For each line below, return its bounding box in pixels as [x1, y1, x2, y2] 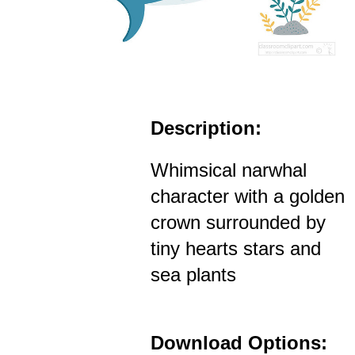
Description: [151, 117, 261, 139]
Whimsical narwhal [151, 159, 307, 181]
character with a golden [151, 185, 345, 208]
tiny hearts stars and [151, 238, 321, 260]
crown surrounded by [151, 212, 326, 234]
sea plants [151, 264, 236, 286]
